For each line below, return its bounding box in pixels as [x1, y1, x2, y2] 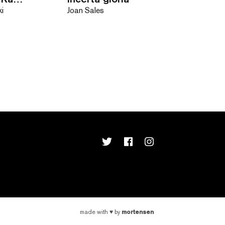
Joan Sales [66, 5, 104, 15]
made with [80, 208, 109, 215]
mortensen [122, 208, 154, 215]
